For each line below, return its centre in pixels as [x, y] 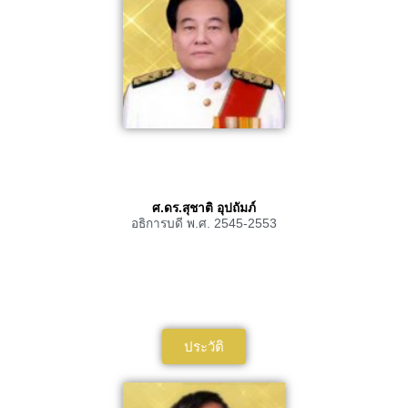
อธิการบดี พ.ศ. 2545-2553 [204, 223]
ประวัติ [204, 347]
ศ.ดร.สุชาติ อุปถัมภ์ [204, 208]
